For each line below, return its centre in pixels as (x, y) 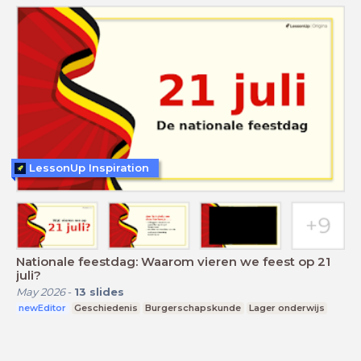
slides (107, 291)
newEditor (43, 307)
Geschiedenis (106, 307)
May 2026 (41, 291)
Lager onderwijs (287, 307)
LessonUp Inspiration (89, 168)
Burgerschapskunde (193, 307)
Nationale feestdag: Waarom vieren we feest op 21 (173, 261)
